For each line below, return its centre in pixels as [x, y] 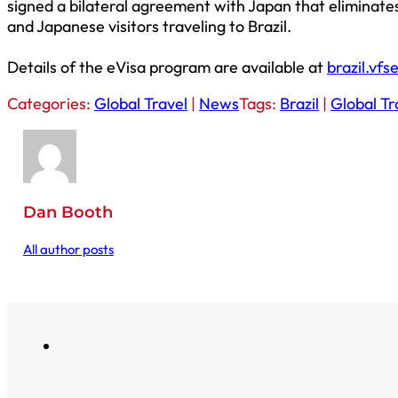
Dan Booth [68, 213]
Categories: [51, 104]
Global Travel [141, 104]
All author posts [68, 250]
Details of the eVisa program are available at [167, 68]
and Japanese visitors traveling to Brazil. [149, 27]
